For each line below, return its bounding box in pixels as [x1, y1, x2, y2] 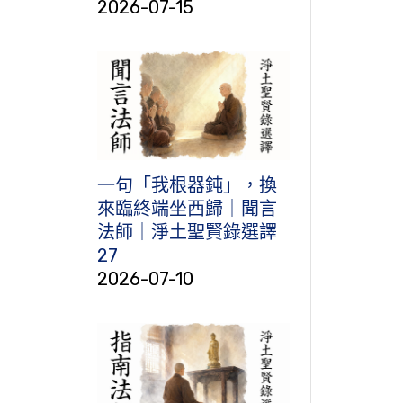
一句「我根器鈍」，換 [96, 174, 277, 196]
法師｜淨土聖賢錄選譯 [96, 220, 277, 243]
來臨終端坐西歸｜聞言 [96, 197, 277, 219]
